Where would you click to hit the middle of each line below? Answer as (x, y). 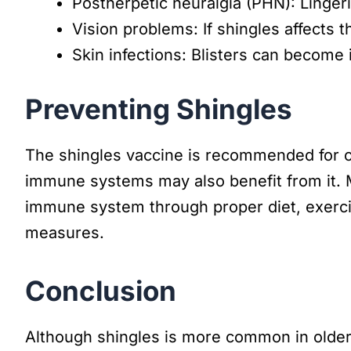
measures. (65, 232)
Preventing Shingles (159, 109)
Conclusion (101, 290)
